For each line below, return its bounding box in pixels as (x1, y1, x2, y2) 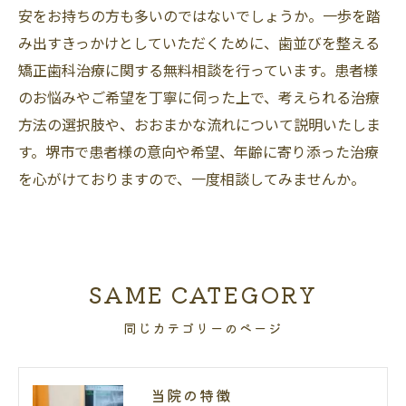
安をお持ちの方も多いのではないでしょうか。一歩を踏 (18, 4, 381, 26)
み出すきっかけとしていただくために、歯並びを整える (18, 31, 380, 53)
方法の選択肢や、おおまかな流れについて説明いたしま (18, 112, 381, 135)
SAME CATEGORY (88, 277, 318, 310)
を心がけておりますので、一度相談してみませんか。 (18, 167, 365, 189)
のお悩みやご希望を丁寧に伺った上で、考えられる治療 (18, 85, 380, 108)
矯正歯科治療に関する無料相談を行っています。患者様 (18, 58, 378, 81)
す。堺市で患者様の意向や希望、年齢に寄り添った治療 (18, 140, 379, 162)
